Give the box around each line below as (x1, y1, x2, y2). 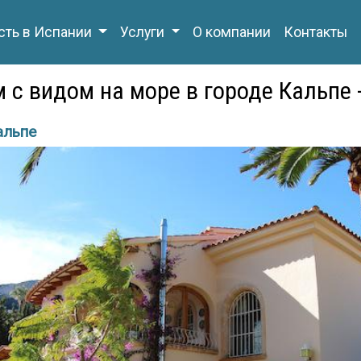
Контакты (284, 24, 348, 40)
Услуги (120, 24, 168, 40)
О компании (193, 24, 272, 40)
